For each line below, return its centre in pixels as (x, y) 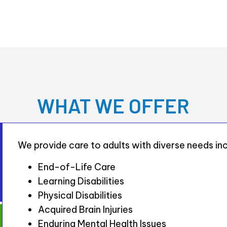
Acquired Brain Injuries (86, 209)
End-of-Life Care (77, 167)
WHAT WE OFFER (113, 105)
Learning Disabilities (81, 181)
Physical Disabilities (80, 195)
